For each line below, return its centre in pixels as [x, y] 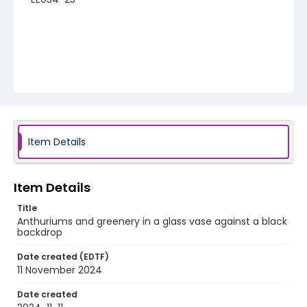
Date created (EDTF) [63, 257]
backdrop [40, 232]
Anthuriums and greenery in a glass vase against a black [152, 221]
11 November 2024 [60, 270]
